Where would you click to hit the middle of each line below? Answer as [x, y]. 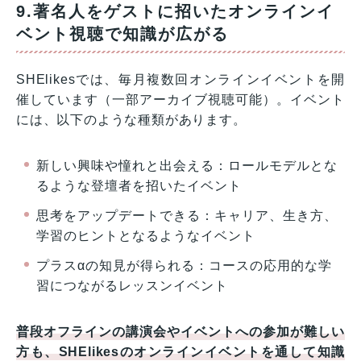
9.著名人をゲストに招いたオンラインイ [175, 12]
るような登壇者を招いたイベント [139, 186]
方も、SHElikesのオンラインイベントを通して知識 [180, 352]
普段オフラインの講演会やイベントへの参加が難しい [180, 332]
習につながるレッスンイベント [132, 286]
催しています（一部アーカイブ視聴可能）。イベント [180, 100]
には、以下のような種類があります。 [131, 120]
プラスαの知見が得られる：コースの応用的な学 [184, 266]
